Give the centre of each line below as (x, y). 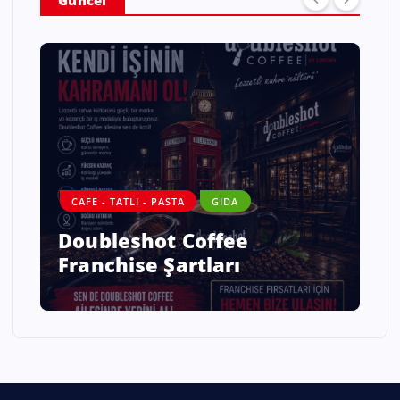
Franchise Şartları (150, 265)
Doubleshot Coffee (154, 241)
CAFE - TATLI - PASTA (129, 201)
